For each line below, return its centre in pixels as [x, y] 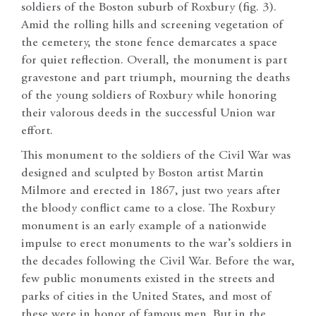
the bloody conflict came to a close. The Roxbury [148, 208]
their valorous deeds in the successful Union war [148, 113]
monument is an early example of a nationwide [144, 226]
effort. [37, 131]
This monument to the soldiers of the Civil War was [156, 156]
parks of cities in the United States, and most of [146, 297]
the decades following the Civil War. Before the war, [158, 261]
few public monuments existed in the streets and [148, 279]
